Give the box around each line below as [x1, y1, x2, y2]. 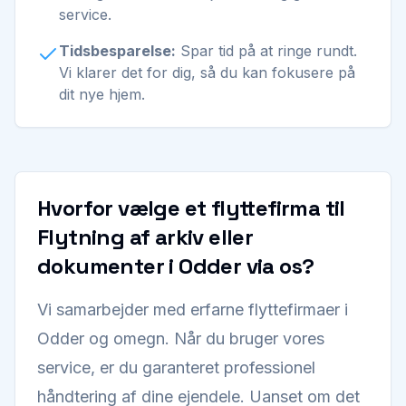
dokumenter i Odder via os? [37, 252, 314, 280]
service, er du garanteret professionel [37, 358, 315, 377]
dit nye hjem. [59, 85, 145, 103]
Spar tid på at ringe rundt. [176, 42, 357, 60]
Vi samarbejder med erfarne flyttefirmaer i [37, 300, 348, 319]
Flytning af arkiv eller [37, 223, 254, 251]
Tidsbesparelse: [59, 42, 176, 60]
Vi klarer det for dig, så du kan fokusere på [59, 63, 355, 82]
